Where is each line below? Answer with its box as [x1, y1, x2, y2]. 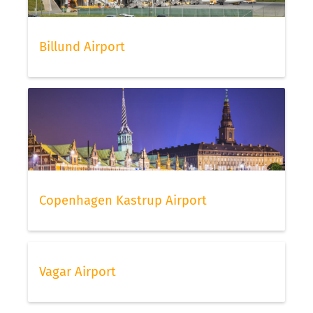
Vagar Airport [39, 263, 116, 279]
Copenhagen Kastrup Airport [39, 192, 207, 208]
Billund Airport [39, 38, 125, 54]
